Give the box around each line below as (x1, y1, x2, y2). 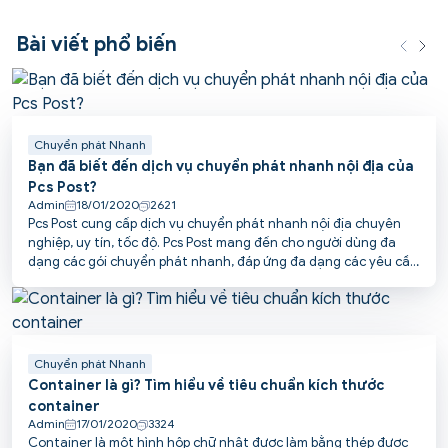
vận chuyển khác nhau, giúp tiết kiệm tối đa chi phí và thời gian (28, 272, 415, 290)
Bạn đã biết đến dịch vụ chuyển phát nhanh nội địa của (28, 158, 414, 176)
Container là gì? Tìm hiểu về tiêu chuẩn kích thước (28, 377, 385, 395)
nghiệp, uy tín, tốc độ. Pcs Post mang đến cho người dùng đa (28, 234, 396, 252)
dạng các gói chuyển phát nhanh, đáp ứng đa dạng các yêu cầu (28, 253, 418, 271)
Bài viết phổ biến (16, 32, 177, 58)
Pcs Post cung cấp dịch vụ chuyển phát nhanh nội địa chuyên (28, 215, 401, 233)
